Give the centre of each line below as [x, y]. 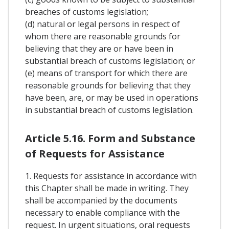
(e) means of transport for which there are [106, 73]
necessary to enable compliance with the [102, 212]
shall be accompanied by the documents [101, 200]
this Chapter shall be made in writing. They [107, 188]
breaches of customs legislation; [87, 12]
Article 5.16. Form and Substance [110, 138]
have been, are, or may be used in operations [112, 97]
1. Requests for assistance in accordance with [111, 176]
